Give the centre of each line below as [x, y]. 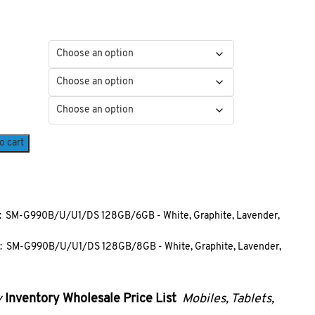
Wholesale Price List [121, 299]
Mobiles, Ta [212, 299]
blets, [258, 299]
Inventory [33, 299]
